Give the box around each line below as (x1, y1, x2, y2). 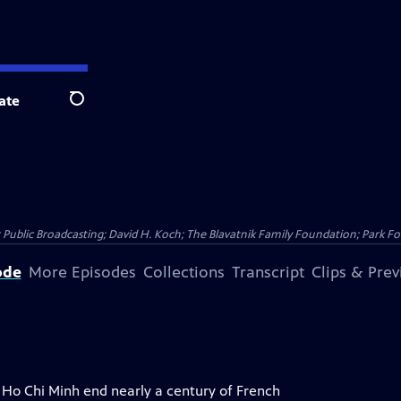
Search (69, 99, 113, 117)
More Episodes (28, 262, 136, 282)
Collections (142, 262, 225, 282)
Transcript (231, 262, 304, 282)
